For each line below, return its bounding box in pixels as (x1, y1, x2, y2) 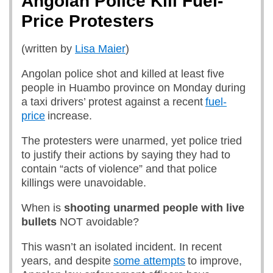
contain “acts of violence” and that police (21, 163, 217, 175)
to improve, (185, 255, 242, 267)
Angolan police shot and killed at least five (21, 68, 224, 80)
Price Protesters (21, 12, 154, 30)
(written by (21, 43, 75, 55)
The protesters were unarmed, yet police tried (21, 135, 242, 147)
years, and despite (21, 255, 113, 267)
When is (21, 202, 64, 214)
